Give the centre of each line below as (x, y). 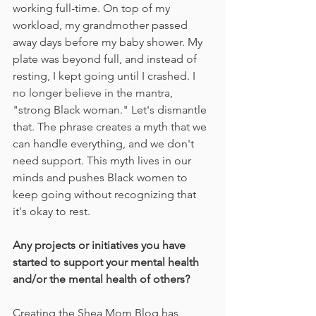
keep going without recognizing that (106, 195)
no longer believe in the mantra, (94, 93)
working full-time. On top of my (93, 8)
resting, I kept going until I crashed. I (105, 76)
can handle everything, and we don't (105, 144)
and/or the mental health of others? (101, 279)
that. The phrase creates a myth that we (111, 127)
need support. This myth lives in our (103, 161)
